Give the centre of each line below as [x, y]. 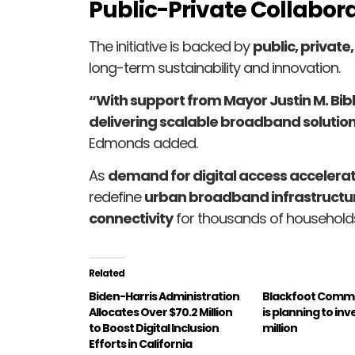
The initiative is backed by [171, 46]
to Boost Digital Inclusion [154, 328]
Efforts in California [140, 344]
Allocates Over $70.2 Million [160, 313]
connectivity [131, 219]
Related [107, 273]
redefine [116, 197]
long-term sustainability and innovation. [214, 67]
